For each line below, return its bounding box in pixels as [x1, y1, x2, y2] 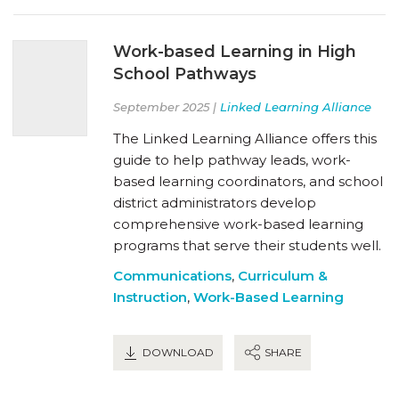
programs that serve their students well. [113, 236, 381, 254]
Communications [113, 266, 232, 284]
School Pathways [113, 63, 256, 84]
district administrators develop [113, 193, 316, 211]
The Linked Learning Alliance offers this [113, 129, 377, 147]
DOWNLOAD [140, 345, 214, 359]
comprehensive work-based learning [113, 215, 363, 232]
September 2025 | [113, 99, 220, 114]
